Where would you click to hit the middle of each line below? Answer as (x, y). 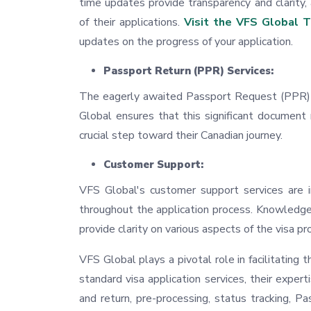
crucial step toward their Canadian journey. (181, 136)
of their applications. (132, 23)
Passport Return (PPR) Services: (188, 71)
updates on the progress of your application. (186, 42)
